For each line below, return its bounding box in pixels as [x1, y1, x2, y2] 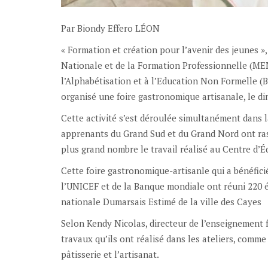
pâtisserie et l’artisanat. [61, 248, 159, 260]
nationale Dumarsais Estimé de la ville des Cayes [61, 195, 261, 208]
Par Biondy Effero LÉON [61, 22, 160, 34]
